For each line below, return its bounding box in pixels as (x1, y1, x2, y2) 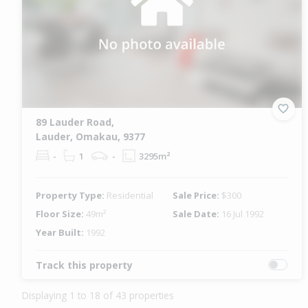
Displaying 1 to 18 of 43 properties (22, 288, 174, 302)
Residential (107, 188, 153, 201)
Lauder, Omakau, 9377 (36, 129, 145, 143)
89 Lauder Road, (36, 115, 114, 129)
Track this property (36, 258, 133, 272)
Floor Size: (36, 207, 86, 220)
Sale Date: (173, 207, 222, 220)
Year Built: (36, 225, 86, 239)
